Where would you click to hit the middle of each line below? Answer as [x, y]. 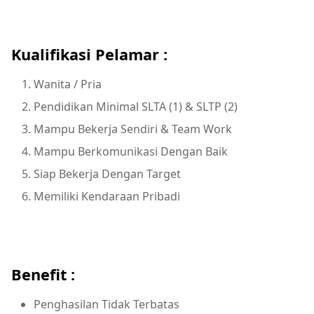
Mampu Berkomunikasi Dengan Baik [131, 151]
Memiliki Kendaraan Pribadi [107, 196]
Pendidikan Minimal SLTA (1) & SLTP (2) [136, 106]
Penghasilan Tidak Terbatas [107, 305]
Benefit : [43, 275]
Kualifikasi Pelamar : [89, 54]
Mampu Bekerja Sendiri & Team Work [133, 129]
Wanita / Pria [68, 84]
